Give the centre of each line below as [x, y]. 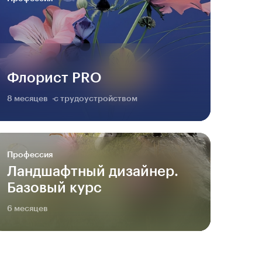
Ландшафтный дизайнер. [93, 171]
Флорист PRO [54, 77]
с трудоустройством [96, 99]
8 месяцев [27, 99]
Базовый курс [54, 187]
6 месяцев [27, 208]
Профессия [30, 155]
